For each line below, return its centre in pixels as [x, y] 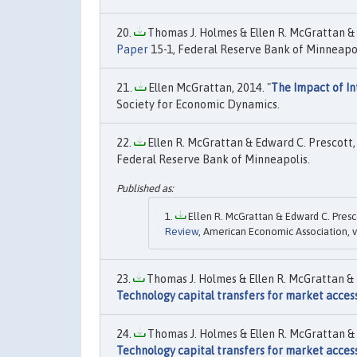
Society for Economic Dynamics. [198, 105]
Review [182, 231]
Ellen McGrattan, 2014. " [208, 88]
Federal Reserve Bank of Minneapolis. [213, 160]
